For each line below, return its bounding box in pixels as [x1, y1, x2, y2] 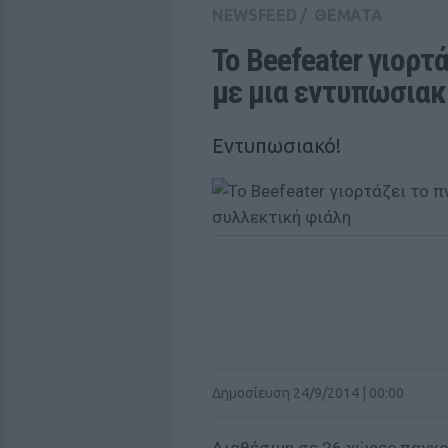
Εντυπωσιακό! [212, 134, 341, 157]
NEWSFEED [212, 6, 297, 24]
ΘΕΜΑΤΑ [314, 6, 383, 24]
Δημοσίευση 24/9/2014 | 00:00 [212, 385, 404, 401]
